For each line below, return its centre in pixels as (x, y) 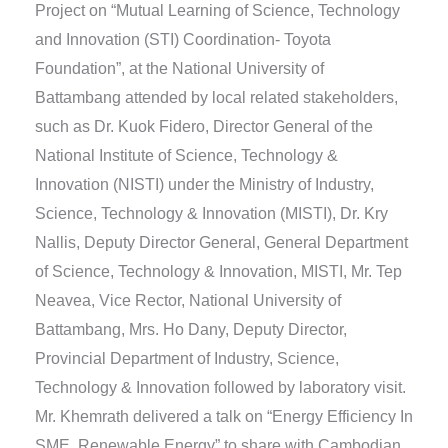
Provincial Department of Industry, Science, (186, 359)
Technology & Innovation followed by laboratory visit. (220, 388)
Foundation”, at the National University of (179, 69)
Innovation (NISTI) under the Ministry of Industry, (204, 185)
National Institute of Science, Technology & (186, 156)
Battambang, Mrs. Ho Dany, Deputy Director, (190, 330)
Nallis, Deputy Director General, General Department (221, 243)
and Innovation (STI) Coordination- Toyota (182, 40)
